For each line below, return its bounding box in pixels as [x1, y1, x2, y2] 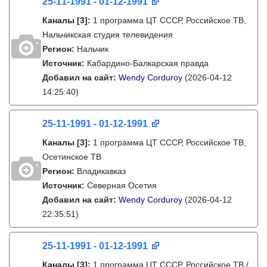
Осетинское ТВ [42, 152, 101, 162]
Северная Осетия [87, 181, 157, 190]
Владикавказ [77, 166, 126, 176]
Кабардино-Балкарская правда [87, 58, 209, 68]
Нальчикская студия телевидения [42, 30, 173, 39]
